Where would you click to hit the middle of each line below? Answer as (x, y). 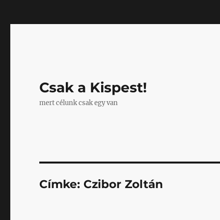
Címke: (62, 184)
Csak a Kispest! (93, 87)
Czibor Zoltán (124, 184)
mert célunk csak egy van (79, 103)
